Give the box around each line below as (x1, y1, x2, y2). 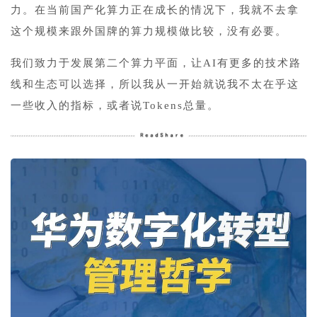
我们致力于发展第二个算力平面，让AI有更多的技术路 (11, 57, 301, 69)
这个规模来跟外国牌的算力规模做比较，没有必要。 (11, 25, 287, 37)
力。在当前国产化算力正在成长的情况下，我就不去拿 (11, 4, 299, 16)
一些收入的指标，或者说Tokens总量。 (11, 99, 219, 111)
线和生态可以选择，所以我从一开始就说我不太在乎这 (11, 78, 299, 90)
